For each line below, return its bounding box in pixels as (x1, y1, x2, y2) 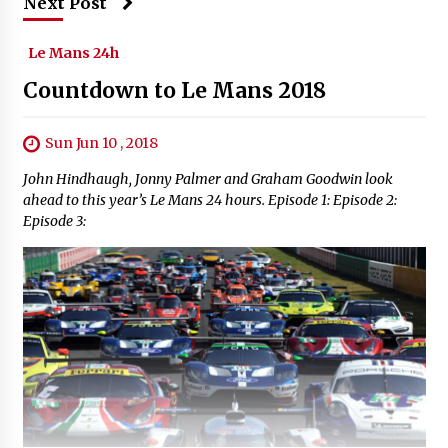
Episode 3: (22, 212, 86, 231)
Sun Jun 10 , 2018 (44, 133, 158, 152)
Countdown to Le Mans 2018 (22, 76, 326, 104)
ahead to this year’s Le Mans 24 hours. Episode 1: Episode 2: (22, 191, 397, 210)
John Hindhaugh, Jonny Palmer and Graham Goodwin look (22, 170, 393, 189)
